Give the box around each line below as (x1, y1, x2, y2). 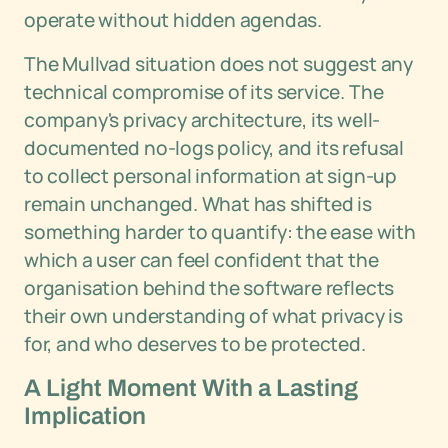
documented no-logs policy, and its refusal (24, 135, 404, 161)
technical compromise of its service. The (24, 79, 384, 105)
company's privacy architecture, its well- (24, 107, 381, 133)
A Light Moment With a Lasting (24, 375, 358, 401)
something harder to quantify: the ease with (24, 219, 416, 245)
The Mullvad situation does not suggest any (24, 51, 413, 77)
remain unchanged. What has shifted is (24, 191, 372, 217)
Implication (24, 403, 146, 429)
